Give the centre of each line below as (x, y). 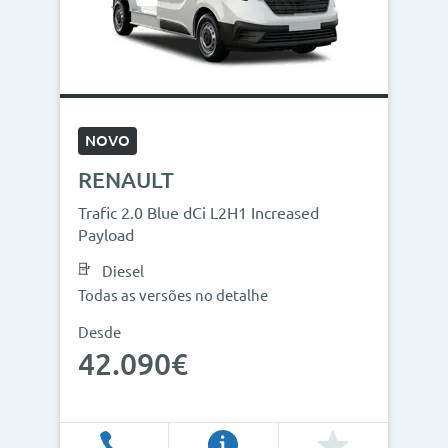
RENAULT (126, 179)
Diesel (123, 271)
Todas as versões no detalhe (173, 295)
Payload (106, 235)
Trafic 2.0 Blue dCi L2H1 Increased (198, 213)
